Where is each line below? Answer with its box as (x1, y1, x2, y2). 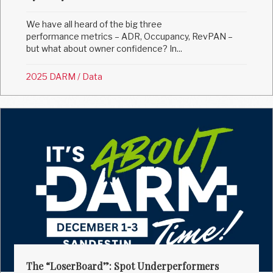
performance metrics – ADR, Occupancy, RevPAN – (26, 31, 233, 42)
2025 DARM (26, 71, 76, 82)
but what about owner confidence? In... (26, 43, 183, 54)
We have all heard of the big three (26, 19, 163, 30)
